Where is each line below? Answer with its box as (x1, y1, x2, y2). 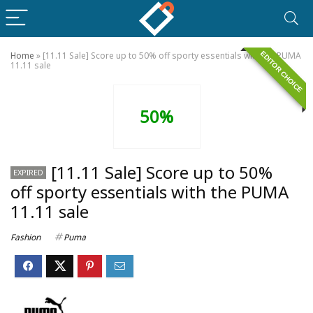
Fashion (10, 231, 41, 243)
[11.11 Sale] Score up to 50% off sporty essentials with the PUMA (43, 50, 301, 61)
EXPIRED (13, 167, 43, 177)
